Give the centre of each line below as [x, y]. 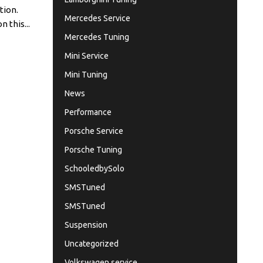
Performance [88, 112]
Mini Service [86, 56]
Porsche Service [94, 131]
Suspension [86, 225]
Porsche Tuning [93, 150]
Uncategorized [91, 244]
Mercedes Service [97, 18]
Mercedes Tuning [97, 37]
